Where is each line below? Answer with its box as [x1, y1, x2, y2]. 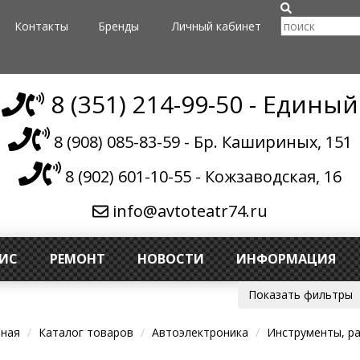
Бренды [98, 18, 139, 34]
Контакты [14, 18, 68, 34]
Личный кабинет [172, 18, 261, 34]
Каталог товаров [39, 325, 133, 340]
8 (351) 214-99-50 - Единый [43, 88, 358, 121]
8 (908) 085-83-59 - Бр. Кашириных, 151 [50, 131, 353, 153]
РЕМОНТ [50, 250, 105, 268]
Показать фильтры [248, 287, 353, 302]
